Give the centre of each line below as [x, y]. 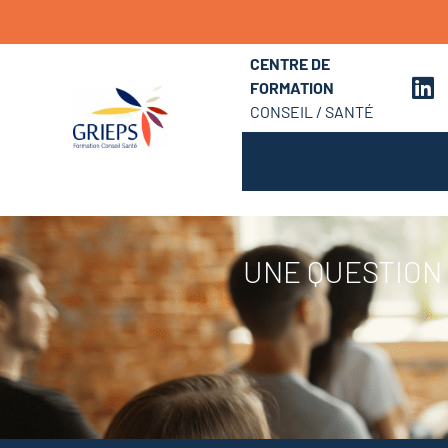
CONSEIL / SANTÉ [311, 111]
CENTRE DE [289, 63]
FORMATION [291, 87]
